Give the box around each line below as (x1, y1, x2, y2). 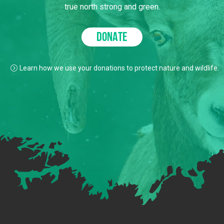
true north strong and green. (64, 2, 160, 11)
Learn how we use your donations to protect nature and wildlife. (19, 64, 219, 72)
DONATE (96, 31, 127, 44)
